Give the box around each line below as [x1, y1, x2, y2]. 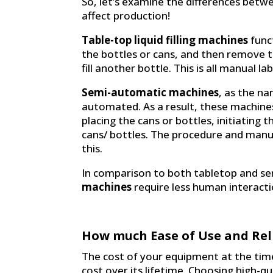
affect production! [82, 8, 171, 23]
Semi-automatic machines [82, 85, 219, 99]
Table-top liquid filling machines [82, 32, 249, 47]
